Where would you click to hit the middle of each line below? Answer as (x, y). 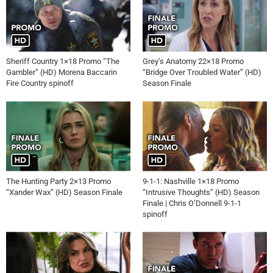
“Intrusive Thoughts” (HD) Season (201, 192)
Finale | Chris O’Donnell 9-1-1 (192, 203)
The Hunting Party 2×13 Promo (58, 181)
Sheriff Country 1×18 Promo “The (63, 62)
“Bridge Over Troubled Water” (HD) (202, 73)
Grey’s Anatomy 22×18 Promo (193, 62)
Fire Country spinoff (40, 83)
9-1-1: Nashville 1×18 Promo (191, 181)
